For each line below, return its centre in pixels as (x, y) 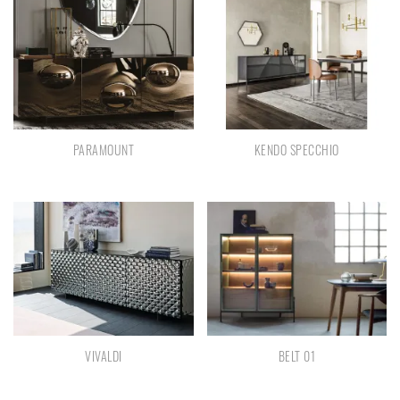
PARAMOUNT (103, 149)
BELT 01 (296, 356)
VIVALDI (104, 356)
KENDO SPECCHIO (296, 149)
